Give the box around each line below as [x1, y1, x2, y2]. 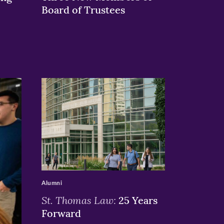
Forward [41, 206, 81, 219]
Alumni [41, 179, 62, 186]
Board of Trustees [41, 3, 125, 16]
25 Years [115, 193, 157, 206]
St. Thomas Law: [41, 193, 116, 206]
